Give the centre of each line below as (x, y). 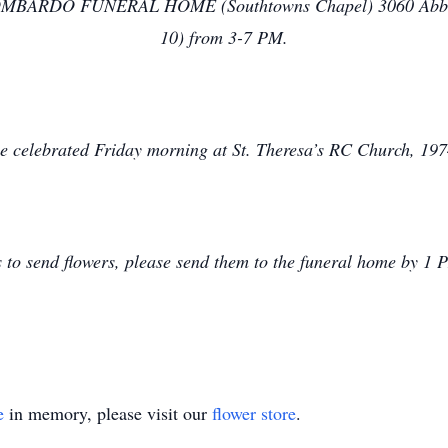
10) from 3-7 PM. (224, 37)
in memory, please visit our (108, 413)
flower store (254, 413)
